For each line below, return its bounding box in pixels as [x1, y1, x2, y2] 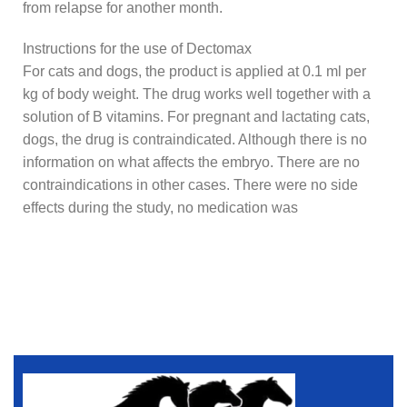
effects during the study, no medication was [23, 200, 298, 216]
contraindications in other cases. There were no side [23, 177, 358, 194]
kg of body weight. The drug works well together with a [23, 86, 371, 103]
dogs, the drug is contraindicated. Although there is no [23, 132, 367, 148]
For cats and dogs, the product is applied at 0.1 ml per [23, 64, 366, 80]
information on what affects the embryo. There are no [23, 154, 360, 171]
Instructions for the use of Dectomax [23, 41, 252, 57]
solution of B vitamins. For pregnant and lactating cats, [23, 109, 370, 125]
